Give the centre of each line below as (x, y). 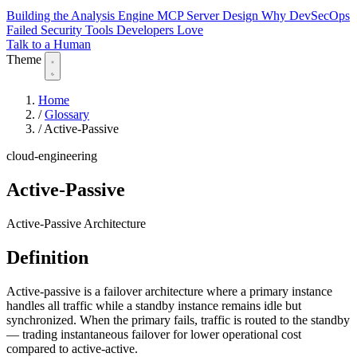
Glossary (67, 115)
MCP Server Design (209, 16)
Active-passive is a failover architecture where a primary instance (169, 291)
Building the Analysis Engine (82, 16)
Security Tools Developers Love (122, 30)
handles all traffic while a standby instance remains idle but (154, 305)
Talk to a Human (49, 45)
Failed (24, 30)
